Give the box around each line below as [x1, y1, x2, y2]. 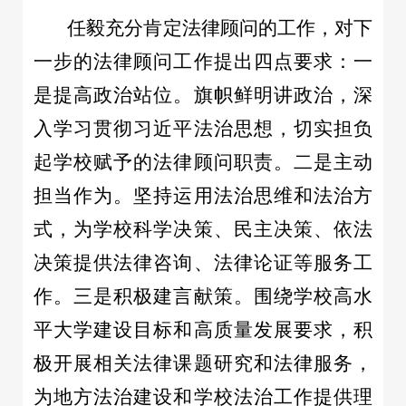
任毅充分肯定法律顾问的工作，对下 [67, 16, 373, 39]
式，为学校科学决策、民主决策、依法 [33, 217, 373, 240]
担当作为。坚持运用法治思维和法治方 [33, 184, 373, 207]
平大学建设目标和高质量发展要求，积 [33, 318, 373, 341]
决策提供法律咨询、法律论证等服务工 [33, 251, 373, 274]
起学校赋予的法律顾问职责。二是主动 [33, 150, 373, 173]
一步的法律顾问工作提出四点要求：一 [33, 50, 373, 72]
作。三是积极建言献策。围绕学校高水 [33, 285, 373, 307]
